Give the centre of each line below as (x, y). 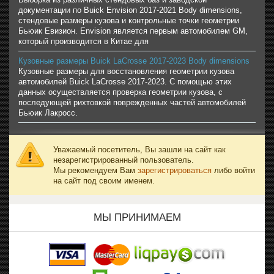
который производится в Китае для (83, 42)
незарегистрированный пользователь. (124, 160)
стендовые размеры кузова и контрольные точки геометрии (129, 21)
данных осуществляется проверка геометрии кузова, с (120, 92)
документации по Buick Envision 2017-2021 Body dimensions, (130, 10)
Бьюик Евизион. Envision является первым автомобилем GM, (133, 31)
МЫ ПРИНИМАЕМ (137, 218)
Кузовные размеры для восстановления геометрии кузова (126, 72)
